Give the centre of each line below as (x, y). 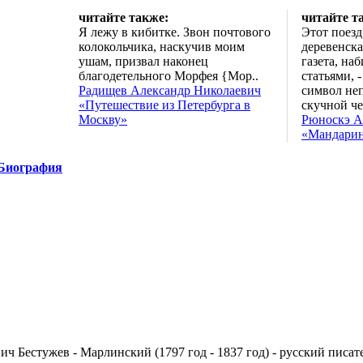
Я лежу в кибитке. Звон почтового (175, 32)
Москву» (103, 120)
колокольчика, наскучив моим (162, 47)
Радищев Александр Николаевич (170, 90)
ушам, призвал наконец (143, 61)
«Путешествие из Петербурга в (164, 105)
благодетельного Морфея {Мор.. (169, 76)
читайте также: (124, 17)
